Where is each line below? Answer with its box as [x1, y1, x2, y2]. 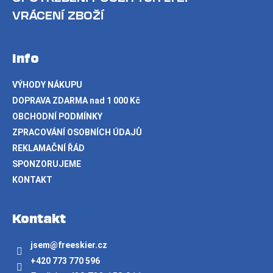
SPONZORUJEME [12, 159, 81, 169]
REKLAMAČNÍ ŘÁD [12, 143, 85, 154]
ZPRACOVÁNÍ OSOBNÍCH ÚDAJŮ [12, 127, 142, 138]
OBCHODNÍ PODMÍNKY [12, 112, 102, 122]
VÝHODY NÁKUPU [12, 80, 82, 90]
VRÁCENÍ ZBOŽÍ [12, 8, 104, 23]
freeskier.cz [58, 240, 107, 250]
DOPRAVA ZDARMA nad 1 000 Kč [12, 96, 140, 106]
